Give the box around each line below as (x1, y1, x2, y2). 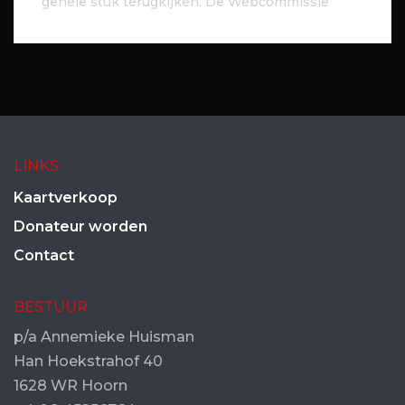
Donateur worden (14, 218, 147, 235)
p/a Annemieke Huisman (14, 328, 194, 345)
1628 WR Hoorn (14, 377, 127, 394)
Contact (14, 247, 74, 264)
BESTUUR (14, 298, 88, 316)
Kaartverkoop (14, 189, 118, 206)
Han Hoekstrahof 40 (14, 353, 163, 370)
